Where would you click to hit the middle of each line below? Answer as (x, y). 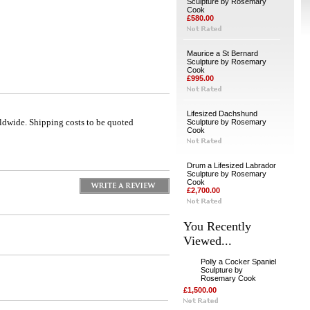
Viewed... (207, 241)
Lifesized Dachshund (222, 113)
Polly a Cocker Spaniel (238, 262)
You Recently (217, 226)
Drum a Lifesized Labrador (231, 165)
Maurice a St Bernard (222, 53)
